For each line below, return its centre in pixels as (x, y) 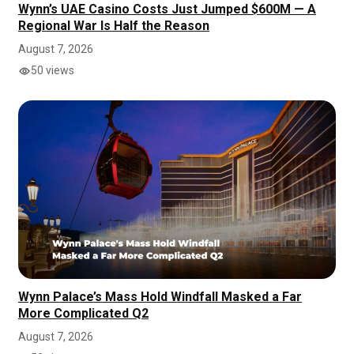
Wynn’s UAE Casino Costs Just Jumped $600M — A (167, 9)
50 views (53, 71)
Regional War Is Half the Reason (114, 26)
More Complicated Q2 (83, 314)
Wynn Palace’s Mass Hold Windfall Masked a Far (160, 297)
